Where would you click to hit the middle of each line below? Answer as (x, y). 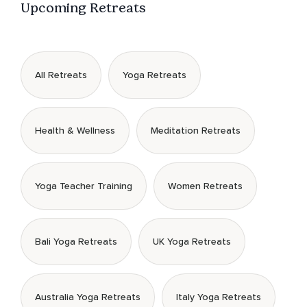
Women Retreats (205, 186)
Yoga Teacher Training (84, 186)
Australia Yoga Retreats (88, 297)
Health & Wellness (75, 131)
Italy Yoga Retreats (219, 297)
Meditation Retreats (196, 131)
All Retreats (61, 75)
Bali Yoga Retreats (76, 242)
